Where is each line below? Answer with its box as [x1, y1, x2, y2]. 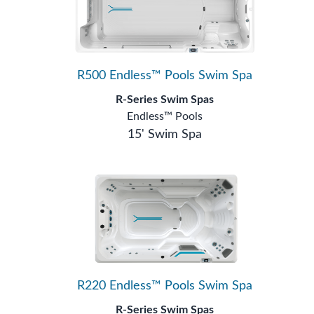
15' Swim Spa [127, 128, 202, 142]
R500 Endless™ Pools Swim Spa [76, 69, 252, 83]
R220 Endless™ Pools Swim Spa [76, 279, 252, 292]
